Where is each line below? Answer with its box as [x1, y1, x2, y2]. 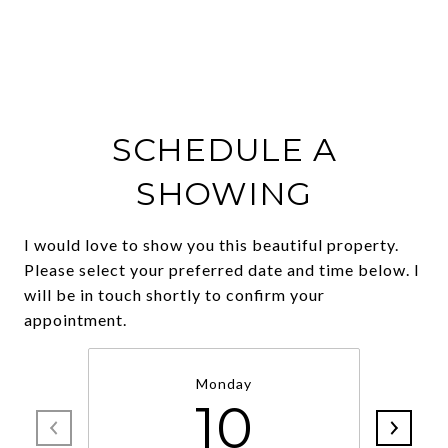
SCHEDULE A [111, 130, 337, 169]
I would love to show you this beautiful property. [24, 235, 399, 254]
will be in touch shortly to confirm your [24, 285, 325, 304]
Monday [196, 375, 252, 392]
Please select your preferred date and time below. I [24, 260, 420, 279]
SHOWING [135, 174, 313, 213]
